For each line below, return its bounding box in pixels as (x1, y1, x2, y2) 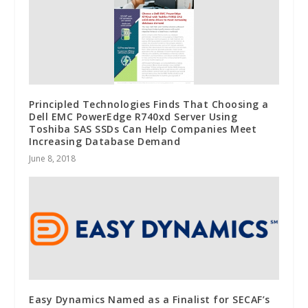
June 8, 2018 (29, 153, 76, 165)
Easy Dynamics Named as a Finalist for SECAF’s (29, 293, 270, 307)
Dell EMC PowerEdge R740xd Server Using (29, 110, 238, 124)
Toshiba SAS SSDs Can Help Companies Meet (29, 122, 257, 136)
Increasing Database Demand (29, 135, 181, 148)
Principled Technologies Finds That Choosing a (29, 98, 269, 111)
